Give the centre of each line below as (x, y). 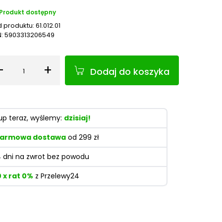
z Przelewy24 (56, 176)
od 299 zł (83, 137)
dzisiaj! (77, 118)
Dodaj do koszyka (130, 71)
